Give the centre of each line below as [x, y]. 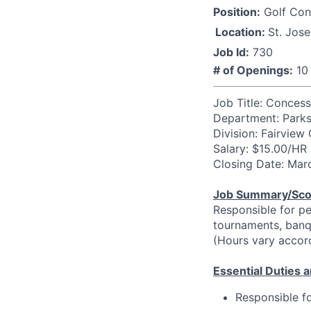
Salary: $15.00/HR [260, 148]
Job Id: [231, 52]
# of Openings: [253, 70]
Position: [237, 11]
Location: [240, 32]
